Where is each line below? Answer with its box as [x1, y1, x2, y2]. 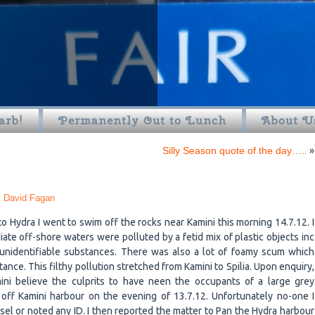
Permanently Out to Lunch [58, 113, 226, 128]
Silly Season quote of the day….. [162, 145, 307, 156]
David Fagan [4, 193, 55, 204]
